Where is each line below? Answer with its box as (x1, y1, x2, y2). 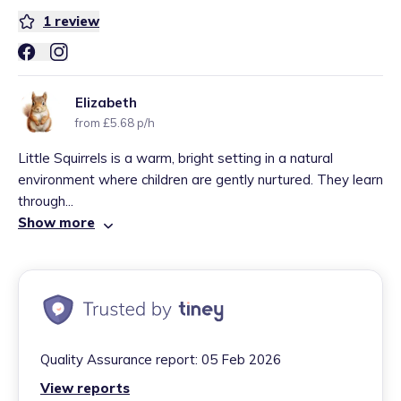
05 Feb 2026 (201, 351, 281, 368)
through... (18, 192, 73, 209)
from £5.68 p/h (75, 115, 155, 130)
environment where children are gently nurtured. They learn (18, 171, 383, 188)
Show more (18, 214, 95, 231)
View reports (40, 380, 130, 397)
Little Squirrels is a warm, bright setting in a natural (18, 149, 333, 166)
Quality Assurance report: (40, 351, 198, 368)
